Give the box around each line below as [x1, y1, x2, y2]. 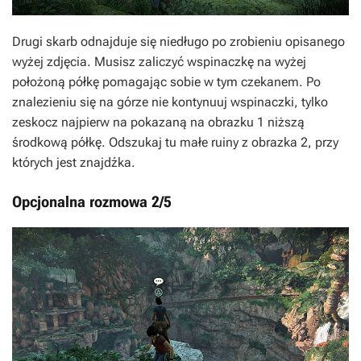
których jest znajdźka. [12, 154, 135, 170]
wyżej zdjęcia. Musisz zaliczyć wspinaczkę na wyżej [12, 53, 306, 69]
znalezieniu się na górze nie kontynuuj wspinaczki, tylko [12, 93, 328, 110]
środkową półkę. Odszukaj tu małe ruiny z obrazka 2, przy [12, 134, 338, 150]
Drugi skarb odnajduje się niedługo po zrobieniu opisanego [12, 33, 345, 49]
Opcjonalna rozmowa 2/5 [12, 192, 172, 211]
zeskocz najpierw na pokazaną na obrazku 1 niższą [12, 114, 305, 130]
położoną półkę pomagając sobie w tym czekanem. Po [12, 73, 321, 89]
